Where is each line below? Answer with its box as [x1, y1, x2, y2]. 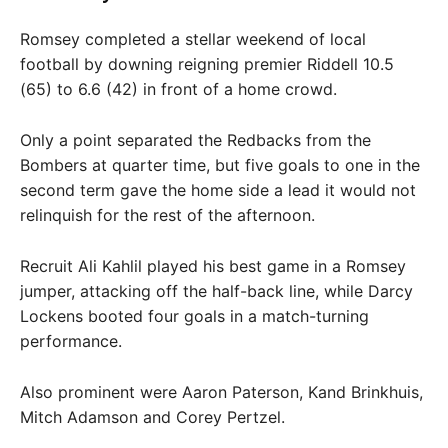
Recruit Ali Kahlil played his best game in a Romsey [20, 256, 406, 276]
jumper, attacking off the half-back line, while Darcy [20, 281, 413, 301]
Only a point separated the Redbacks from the [20, 130, 371, 150]
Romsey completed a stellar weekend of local [20, 29, 366, 49]
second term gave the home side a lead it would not [20, 180, 416, 200]
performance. [20, 331, 122, 351]
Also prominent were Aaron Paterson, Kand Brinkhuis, [20, 382, 423, 402]
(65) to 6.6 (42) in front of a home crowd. [20, 79, 337, 99]
